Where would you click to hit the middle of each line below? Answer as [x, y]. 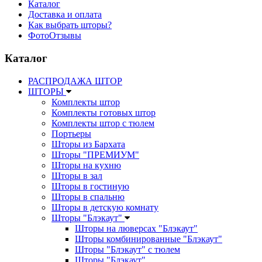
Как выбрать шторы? [70, 25]
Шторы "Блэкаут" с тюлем [127, 249]
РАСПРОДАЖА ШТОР [75, 81]
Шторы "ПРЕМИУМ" [95, 154]
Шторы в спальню [88, 196]
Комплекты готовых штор [104, 112]
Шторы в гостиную [90, 186]
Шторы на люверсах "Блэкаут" [136, 228]
